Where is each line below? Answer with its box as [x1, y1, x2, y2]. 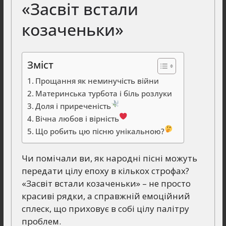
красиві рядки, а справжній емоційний [21, 190, 190, 202]
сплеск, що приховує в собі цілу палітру [21, 202, 189, 214]
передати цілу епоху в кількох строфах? [21, 164, 189, 177]
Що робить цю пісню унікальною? [35, 126, 164, 136]
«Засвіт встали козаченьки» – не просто [21, 177, 191, 189]
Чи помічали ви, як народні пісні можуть [21, 152, 197, 164]
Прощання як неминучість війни [35, 75, 159, 86]
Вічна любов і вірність [35, 113, 119, 124]
